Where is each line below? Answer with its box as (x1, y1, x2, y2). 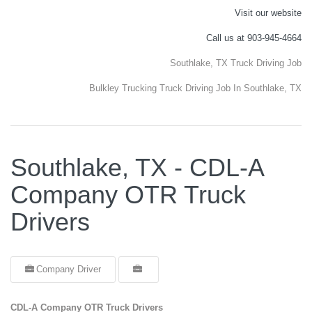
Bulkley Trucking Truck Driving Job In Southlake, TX (89, 83, 302, 93)
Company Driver (36, 264, 101, 274)
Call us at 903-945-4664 (206, 33, 302, 43)
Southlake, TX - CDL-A (10, 153, 265, 182)
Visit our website (235, 8, 302, 18)
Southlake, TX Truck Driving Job (170, 58, 302, 68)
